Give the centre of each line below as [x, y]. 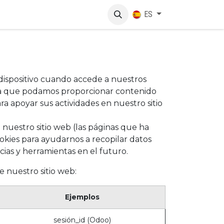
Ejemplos [82, 197]
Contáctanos [101, 14]
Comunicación [52, 14]
